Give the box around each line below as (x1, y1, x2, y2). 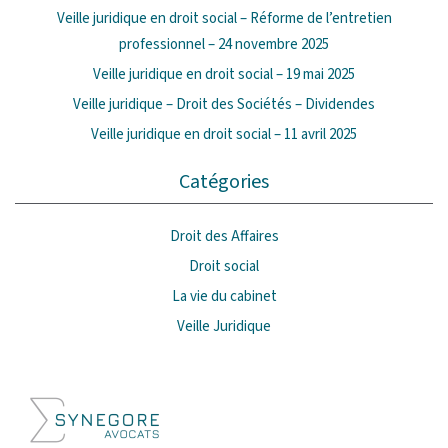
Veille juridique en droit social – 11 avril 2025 (91, 123, 357, 145)
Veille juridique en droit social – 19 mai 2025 (93, 63, 355, 85)
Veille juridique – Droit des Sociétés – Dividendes (73, 93, 375, 115)
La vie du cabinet (171, 286, 277, 308)
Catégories (179, 167, 269, 196)
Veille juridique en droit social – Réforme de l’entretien (56, 7, 392, 29)
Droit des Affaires (169, 226, 279, 248)
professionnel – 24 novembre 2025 (119, 33, 329, 55)
